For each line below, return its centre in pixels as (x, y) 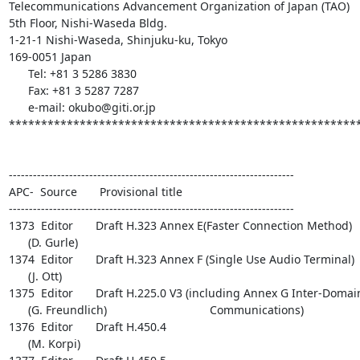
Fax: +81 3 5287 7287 (18, 90)
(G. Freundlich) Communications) (18, 310)
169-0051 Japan (50, 57)
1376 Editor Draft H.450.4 (87, 327)
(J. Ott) (18, 276)
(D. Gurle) (18, 242)
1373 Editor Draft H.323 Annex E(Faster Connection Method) (180, 225)
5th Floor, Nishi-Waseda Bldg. (88, 23)
